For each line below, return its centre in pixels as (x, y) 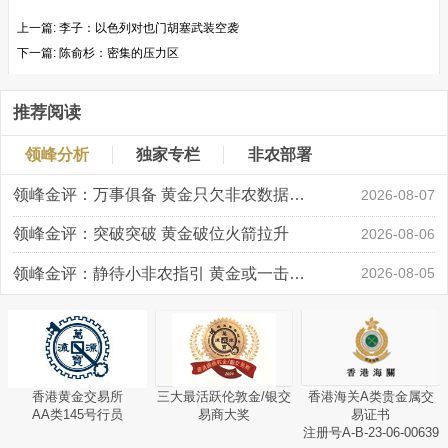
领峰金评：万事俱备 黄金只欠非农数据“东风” (296, 195)
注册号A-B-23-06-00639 (370, 432)
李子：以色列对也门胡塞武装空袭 (149, 28)
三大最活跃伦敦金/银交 (223, 396)
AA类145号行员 (77, 414)
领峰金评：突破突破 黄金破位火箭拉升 (150, 233)
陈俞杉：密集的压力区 (119, 53)
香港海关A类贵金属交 (370, 396)
